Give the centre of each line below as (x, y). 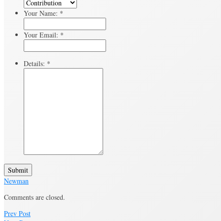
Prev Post (17, 213)
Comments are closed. (35, 197)
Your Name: (42, 13)
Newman (16, 181)
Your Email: (42, 35)
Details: (35, 63)
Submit (18, 170)
